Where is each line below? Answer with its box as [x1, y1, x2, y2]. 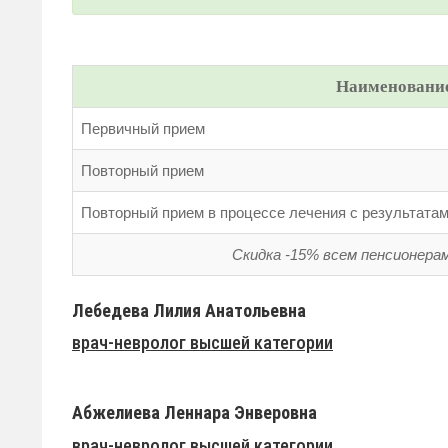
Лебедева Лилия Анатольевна [72, 299, 306, 321]
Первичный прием [81, 119, 205, 137]
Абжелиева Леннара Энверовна [72, 402, 317, 424]
